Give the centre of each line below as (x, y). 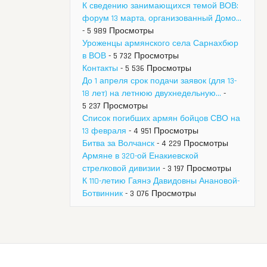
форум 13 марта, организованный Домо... (162, 19)
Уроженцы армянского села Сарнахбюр (160, 44)
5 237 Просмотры (115, 106)
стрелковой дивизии (121, 169)
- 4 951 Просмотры (162, 131)
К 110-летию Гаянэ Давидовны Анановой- (161, 181)
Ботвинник (103, 194)
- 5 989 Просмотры (118, 31)
